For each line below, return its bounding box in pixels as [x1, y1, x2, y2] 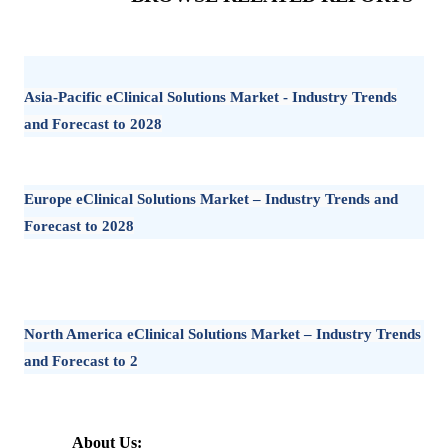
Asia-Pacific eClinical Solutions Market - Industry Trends [24, 88, 397, 106]
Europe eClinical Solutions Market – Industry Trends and [24, 190, 398, 208]
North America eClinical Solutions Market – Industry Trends [24, 324, 421, 342]
